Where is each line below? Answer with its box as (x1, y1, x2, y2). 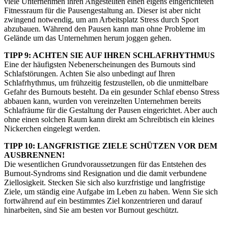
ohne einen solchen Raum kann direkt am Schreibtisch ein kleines (4, 115, 214, 124)
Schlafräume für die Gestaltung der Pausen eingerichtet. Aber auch (4, 105, 217, 115)
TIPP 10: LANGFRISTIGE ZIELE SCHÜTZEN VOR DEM (4, 141, 217, 150)
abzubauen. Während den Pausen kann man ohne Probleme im (4, 24, 205, 33)
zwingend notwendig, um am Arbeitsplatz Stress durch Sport (4, 15, 198, 24)
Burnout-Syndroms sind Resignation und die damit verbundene (4, 168, 207, 178)
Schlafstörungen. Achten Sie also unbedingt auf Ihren (4, 69, 175, 78)
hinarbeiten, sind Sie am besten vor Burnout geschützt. (4, 205, 179, 214)
